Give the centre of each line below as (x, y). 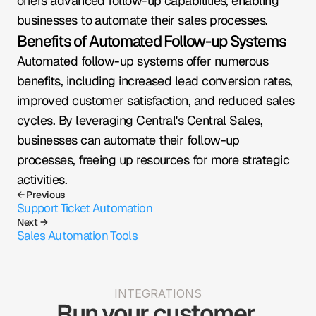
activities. (42, 180)
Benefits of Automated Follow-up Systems (152, 41)
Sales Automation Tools (78, 236)
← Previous (42, 195)
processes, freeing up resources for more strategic (153, 160)
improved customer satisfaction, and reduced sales (156, 101)
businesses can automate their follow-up (128, 140)
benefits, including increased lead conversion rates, (155, 81)
